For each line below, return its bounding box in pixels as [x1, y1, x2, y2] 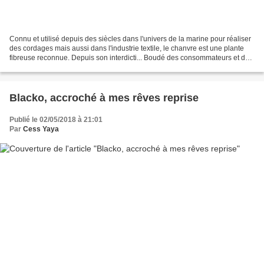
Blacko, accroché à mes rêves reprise [9, 92, 199, 104]
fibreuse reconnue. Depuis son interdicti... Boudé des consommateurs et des [9, 54, 253, 62]
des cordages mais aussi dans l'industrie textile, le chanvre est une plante [9, 44, 244, 53]
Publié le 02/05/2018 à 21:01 [9, 115, 103, 124]
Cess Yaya [23, 125, 59, 134]
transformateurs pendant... [9, 63, 93, 72]
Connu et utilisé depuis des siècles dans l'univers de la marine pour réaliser [9, 35, 251, 44]
